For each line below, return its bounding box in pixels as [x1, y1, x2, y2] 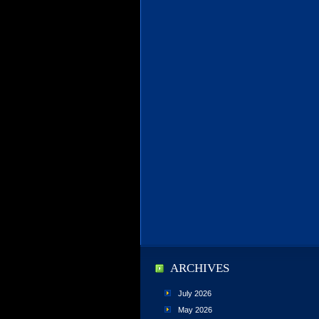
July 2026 [178, 289, 211, 298]
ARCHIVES [170, 261, 229, 275]
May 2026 [178, 305, 212, 314]
